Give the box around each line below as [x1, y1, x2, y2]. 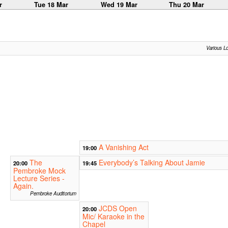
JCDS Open [98, 203, 137, 214]
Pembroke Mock [13, 165, 66, 176]
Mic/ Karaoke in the [82, 211, 145, 222]
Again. [13, 181, 34, 191]
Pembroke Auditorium [30, 190, 76, 197]
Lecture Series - [13, 173, 65, 184]
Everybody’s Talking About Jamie [98, 157, 205, 168]
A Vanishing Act [98, 142, 149, 153]
